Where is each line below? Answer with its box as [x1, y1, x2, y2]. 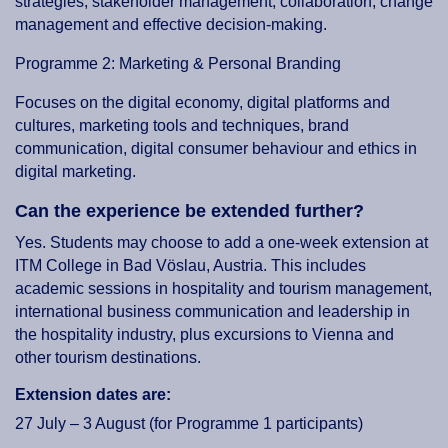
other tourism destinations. [15, 349, 201, 367]
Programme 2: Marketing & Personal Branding [15, 55, 341, 73]
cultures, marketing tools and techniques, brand [15, 117, 349, 135]
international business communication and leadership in [15, 303, 410, 321]
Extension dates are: [15, 386, 171, 404]
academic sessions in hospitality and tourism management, [15, 280, 432, 298]
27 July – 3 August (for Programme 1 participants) [15, 415, 363, 433]
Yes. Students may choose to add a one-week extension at [15, 234, 428, 252]
